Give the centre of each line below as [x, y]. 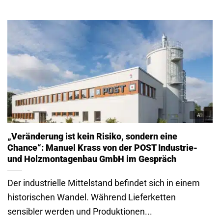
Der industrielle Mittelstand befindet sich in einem [104, 183]
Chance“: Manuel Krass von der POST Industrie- [102, 148]
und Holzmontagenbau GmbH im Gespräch [92, 159]
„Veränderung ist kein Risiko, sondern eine [92, 137]
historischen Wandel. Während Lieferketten [92, 197]
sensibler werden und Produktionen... [80, 211]
